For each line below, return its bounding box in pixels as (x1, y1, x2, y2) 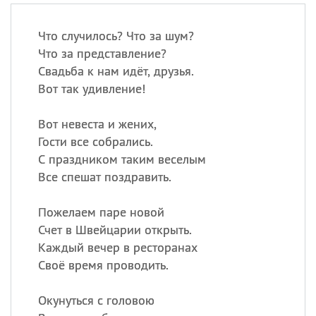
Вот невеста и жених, (37, 116, 157, 132)
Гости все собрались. (37, 133, 153, 150)
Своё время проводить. (37, 257, 169, 273)
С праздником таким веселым (37, 151, 206, 167)
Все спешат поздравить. (37, 169, 171, 185)
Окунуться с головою (37, 292, 154, 308)
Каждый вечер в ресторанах (37, 239, 197, 255)
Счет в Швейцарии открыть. (37, 221, 192, 238)
